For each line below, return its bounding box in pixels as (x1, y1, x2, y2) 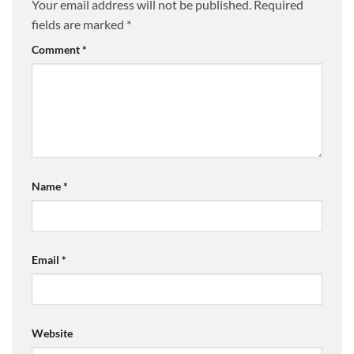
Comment (32, 43, 82, 57)
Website (32, 326, 73, 340)
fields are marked (32, 17, 126, 32)
